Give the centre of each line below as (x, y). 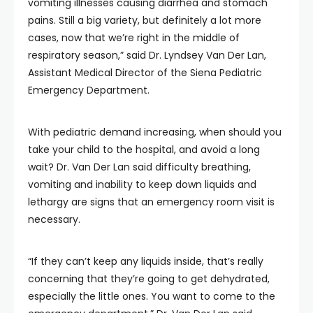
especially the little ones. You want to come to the (152, 296)
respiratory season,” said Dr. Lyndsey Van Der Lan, (147, 55)
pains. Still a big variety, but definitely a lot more (145, 20)
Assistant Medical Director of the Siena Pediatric (145, 73)
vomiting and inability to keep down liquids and (142, 184)
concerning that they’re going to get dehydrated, (149, 279)
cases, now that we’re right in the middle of (134, 38)
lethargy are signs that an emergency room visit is (151, 202)
